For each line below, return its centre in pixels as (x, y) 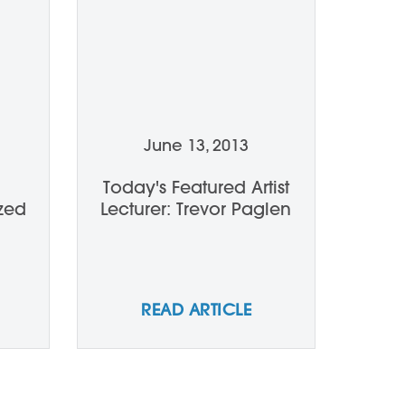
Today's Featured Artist (196, 187)
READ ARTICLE (196, 310)
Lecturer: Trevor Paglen (196, 209)
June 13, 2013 (196, 145)
